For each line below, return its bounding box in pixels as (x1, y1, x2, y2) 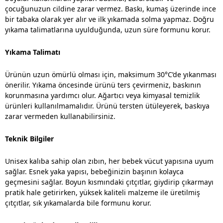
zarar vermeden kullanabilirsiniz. (5, 111, 115, 121)
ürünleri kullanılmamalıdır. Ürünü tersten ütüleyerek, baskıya (5, 101, 210, 111)
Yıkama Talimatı (5, 47, 60, 57)
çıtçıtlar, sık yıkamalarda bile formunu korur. (5, 198, 151, 208)
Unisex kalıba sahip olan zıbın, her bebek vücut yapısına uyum (5, 156, 214, 166)
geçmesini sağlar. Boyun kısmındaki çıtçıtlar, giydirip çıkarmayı (5, 177, 214, 187)
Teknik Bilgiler (5, 133, 54, 143)
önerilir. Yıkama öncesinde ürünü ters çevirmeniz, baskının (5, 80, 201, 90)
